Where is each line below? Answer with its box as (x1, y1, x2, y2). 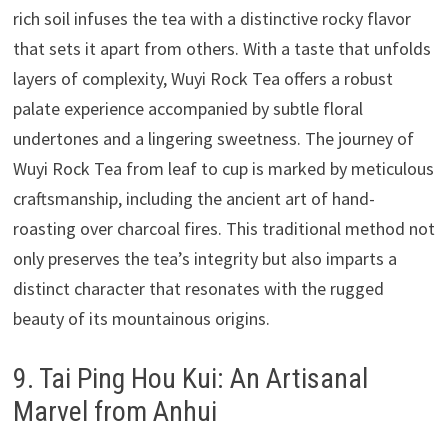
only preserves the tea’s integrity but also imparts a (12, 246, 397, 270)
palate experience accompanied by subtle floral (12, 96, 363, 120)
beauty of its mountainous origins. (12, 306, 270, 330)
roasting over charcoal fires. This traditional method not (12, 216, 435, 240)
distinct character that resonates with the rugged (12, 276, 384, 300)
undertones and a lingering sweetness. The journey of (12, 126, 414, 150)
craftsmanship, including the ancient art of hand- (12, 186, 375, 210)
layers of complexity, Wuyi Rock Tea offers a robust (12, 66, 393, 90)
